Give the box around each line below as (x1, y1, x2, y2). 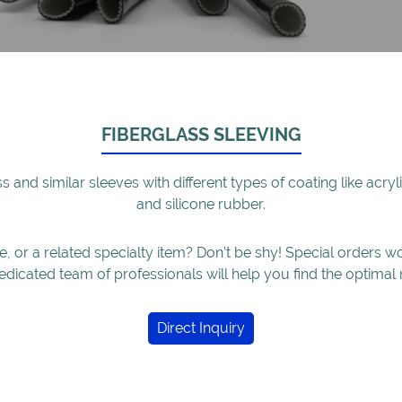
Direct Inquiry (157, 319, 245, 336)
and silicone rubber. (136, 195, 266, 213)
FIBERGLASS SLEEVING (100, 123, 301, 145)
